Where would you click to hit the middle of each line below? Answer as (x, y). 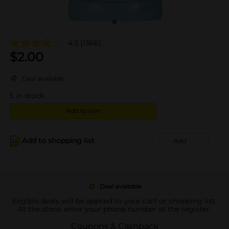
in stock (30, 95)
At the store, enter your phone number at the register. (114, 209)
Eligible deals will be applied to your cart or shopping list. (114, 201)
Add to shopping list (58, 141)
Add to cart (83, 110)
